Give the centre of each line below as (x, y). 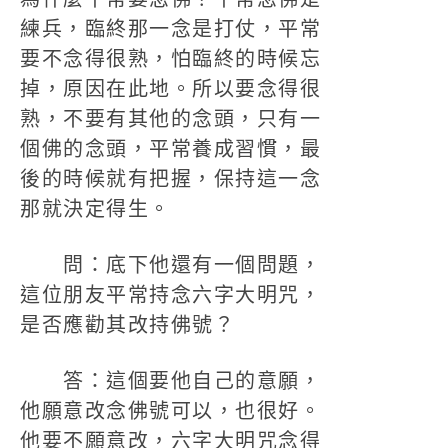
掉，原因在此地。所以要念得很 (170, 89)
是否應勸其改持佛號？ (127, 325)
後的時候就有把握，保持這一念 (170, 179)
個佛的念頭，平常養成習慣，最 (170, 149)
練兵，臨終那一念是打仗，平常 (170, 29)
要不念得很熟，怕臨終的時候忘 (170, 59)
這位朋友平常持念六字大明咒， (170, 295)
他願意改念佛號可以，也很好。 (170, 411)
